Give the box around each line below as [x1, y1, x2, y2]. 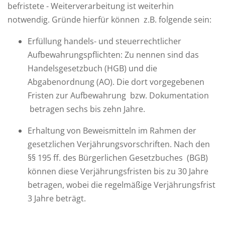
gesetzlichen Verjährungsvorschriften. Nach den [28, 139, 210, 150]
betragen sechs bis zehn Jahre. [28, 103, 145, 115]
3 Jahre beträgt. [28, 193, 86, 204]
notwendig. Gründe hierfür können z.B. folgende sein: [8, 14, 211, 25]
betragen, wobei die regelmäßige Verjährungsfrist [28, 179, 215, 190]
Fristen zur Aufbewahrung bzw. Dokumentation [28, 90, 211, 101]
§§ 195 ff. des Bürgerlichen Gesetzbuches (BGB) [28, 152, 208, 163]
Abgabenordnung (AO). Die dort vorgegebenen [28, 76, 204, 87]
